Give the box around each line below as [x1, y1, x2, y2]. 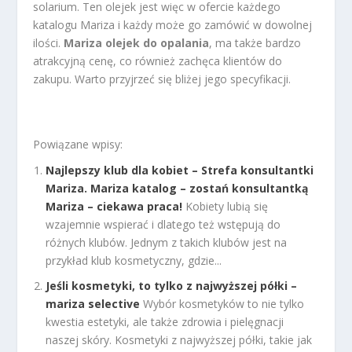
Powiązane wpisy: [33, 136, 123, 152]
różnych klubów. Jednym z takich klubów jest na [46, 234, 288, 250]
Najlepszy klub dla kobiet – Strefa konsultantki [46, 162, 314, 178]
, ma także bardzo [209, 35, 302, 51]
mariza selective [46, 296, 141, 312]
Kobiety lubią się [185, 198, 269, 214]
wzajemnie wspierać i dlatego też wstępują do [46, 216, 281, 232]
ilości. [33, 35, 64, 51]
